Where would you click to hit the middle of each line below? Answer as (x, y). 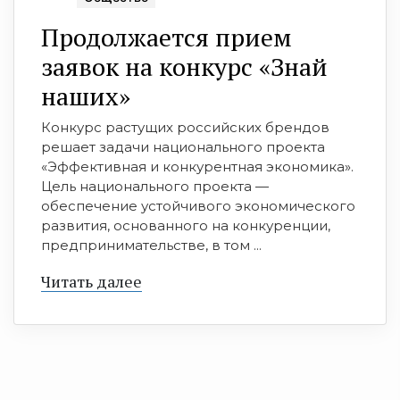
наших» (86, 96)
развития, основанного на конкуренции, (186, 226)
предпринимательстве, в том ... (151, 246)
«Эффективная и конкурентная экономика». (197, 167)
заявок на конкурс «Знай (184, 67)
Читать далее (92, 282)
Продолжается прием (167, 37)
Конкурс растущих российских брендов (185, 128)
